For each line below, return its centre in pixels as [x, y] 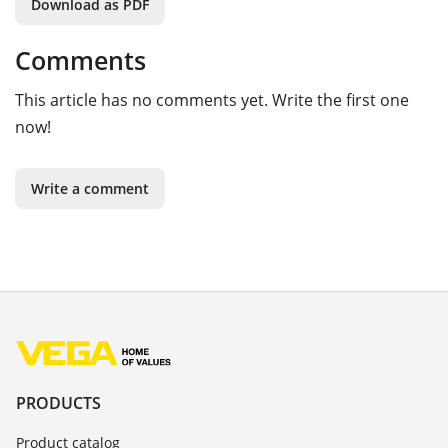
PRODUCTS [58, 402]
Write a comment [90, 189]
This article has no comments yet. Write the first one [212, 100]
